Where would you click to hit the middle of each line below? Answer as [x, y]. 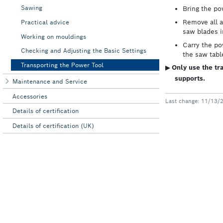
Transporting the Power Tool [62, 65]
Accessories [30, 96]
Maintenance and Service [50, 81]
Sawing [31, 7]
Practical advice [45, 22]
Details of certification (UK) [54, 126]
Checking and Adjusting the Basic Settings [83, 51]
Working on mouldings [53, 36]
